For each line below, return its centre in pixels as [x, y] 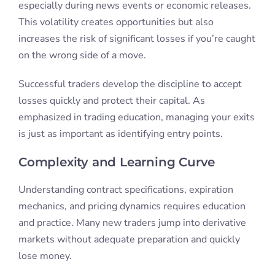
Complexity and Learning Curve [117, 162]
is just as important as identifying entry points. [120, 134]
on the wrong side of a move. [82, 56]
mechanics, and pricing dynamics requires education [132, 207]
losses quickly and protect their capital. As [111, 101]
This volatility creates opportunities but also [116, 22]
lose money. [45, 256]
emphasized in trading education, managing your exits [136, 118]
